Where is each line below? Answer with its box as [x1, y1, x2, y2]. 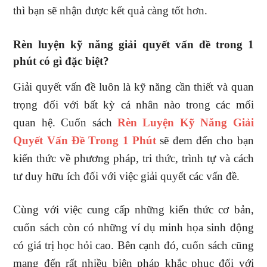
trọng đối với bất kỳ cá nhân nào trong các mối [13, 98, 254, 111]
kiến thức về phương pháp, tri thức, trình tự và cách [13, 151, 254, 164]
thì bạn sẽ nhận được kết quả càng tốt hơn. [13, 4, 208, 17]
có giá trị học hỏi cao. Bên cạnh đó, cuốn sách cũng [13, 238, 254, 252]
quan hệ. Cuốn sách [13, 116, 117, 129]
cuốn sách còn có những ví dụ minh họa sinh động [13, 221, 254, 234]
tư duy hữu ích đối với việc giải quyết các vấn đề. [13, 169, 240, 182]
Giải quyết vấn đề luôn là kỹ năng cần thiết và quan [13, 80, 254, 93]
